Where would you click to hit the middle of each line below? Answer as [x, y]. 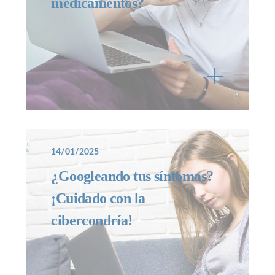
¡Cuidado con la [98, 198]
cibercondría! [94, 220]
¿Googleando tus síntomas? [132, 176]
